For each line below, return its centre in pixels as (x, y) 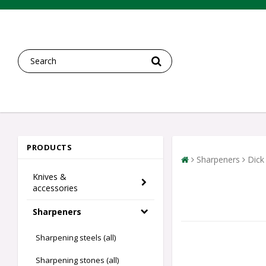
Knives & (50, 177)
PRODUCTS (49, 148)
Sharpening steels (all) (76, 238)
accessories (55, 188)
